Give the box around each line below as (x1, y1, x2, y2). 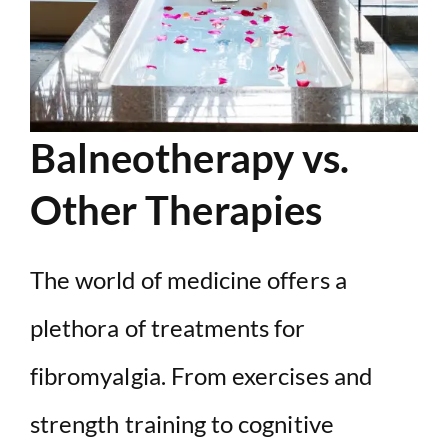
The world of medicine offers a (30, 264, 347, 294)
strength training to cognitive (30, 408, 334, 438)
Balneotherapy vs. (30, 133, 350, 182)
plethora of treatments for (30, 312, 306, 342)
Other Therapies (30, 185, 322, 234)
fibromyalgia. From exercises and (30, 360, 372, 390)
